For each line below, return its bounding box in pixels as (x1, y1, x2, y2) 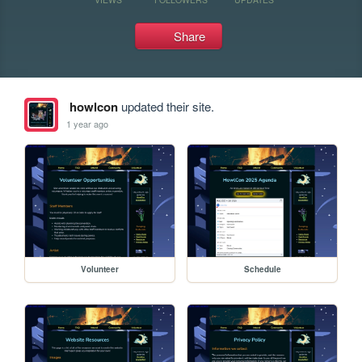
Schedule (243, 263, 281, 275)
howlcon (69, 98, 118, 116)
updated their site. (117, 98, 214, 115)
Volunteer (81, 263, 120, 275)
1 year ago (66, 116, 109, 130)
